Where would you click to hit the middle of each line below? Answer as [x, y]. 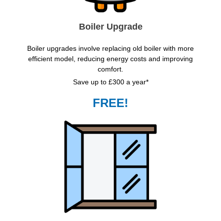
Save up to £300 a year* [110, 82]
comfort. [110, 69]
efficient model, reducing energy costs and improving [110, 59]
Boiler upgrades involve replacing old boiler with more [110, 49]
